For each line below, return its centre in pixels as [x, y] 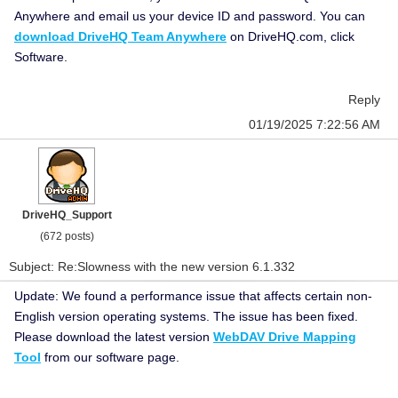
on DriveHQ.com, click [291, 36]
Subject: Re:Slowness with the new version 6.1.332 [152, 267]
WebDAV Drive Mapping [285, 337]
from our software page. [110, 357]
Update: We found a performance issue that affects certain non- [193, 296]
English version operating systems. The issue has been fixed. [186, 316]
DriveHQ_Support [67, 215]
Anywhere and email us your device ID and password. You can [190, 16]
